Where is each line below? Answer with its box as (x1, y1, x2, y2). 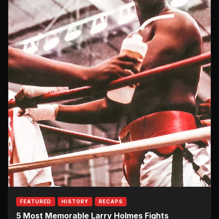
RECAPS (99, 198, 123, 204)
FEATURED (20, 198, 51, 204)
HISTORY (62, 198, 88, 204)
